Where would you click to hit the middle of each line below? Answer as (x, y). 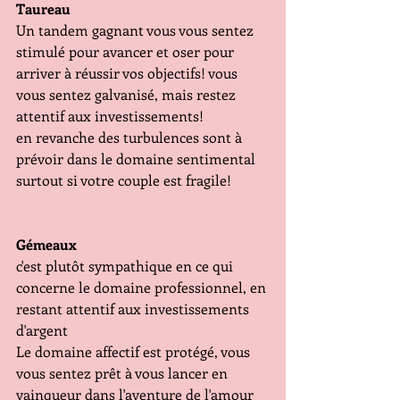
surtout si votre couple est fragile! (124, 180)
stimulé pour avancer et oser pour (127, 52)
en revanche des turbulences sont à (131, 137)
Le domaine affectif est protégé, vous (135, 352)
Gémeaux (46, 245)
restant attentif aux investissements (134, 309)
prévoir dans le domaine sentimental (137, 159)
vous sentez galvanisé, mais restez (128, 95)
